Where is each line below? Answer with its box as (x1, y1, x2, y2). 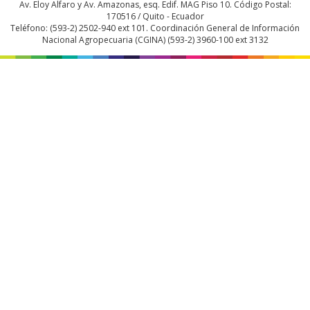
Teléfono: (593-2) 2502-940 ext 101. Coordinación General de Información (10, 21, 300, 34)
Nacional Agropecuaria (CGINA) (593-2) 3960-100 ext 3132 (42, 33, 268, 46)
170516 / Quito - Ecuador (106, 10, 204, 22)
